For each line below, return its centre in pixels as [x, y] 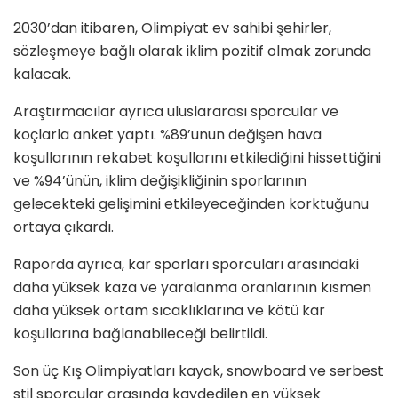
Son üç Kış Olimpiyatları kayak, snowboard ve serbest [199, 370]
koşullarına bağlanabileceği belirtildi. [140, 333]
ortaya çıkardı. [64, 227]
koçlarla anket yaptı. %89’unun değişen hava [167, 134]
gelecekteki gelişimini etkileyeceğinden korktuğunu [191, 203]
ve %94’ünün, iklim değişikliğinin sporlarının [160, 180]
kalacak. [42, 74]
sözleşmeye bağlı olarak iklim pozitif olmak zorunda [192, 51]
